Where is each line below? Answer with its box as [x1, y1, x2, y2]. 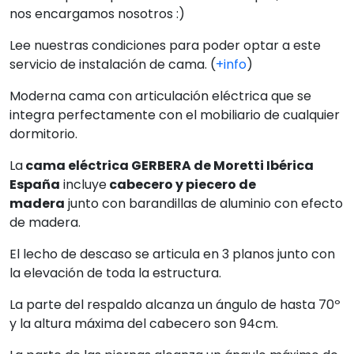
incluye [60, 175, 107, 194]
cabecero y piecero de [107, 175, 256, 194]
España [9, 175, 60, 194]
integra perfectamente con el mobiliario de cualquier [9, 106, 340, 125]
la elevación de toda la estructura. [9, 264, 221, 283]
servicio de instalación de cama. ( [9, 55, 216, 74]
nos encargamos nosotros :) [9, 5, 185, 24]
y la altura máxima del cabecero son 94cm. [9, 314, 278, 333]
